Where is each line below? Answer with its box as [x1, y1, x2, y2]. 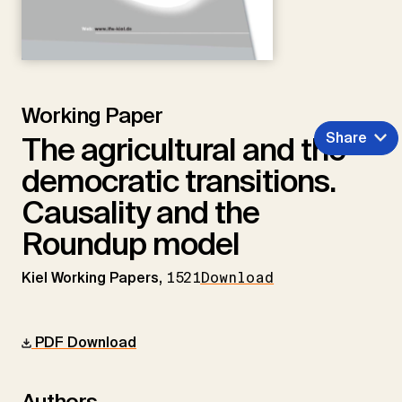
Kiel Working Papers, [22, 267, 166, 287]
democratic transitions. [22, 160, 336, 202]
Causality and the [22, 191, 259, 233]
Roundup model [22, 223, 240, 265]
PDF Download [31, 332, 136, 352]
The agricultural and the [22, 128, 345, 170]
